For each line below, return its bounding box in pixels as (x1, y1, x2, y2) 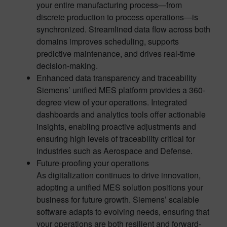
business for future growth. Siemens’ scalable (36, 193, 199, 205)
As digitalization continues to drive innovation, (36, 169, 201, 181)
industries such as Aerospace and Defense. (36, 144, 193, 157)
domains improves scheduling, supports (36, 35, 179, 47)
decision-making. (36, 59, 98, 71)
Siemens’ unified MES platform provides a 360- (36, 84, 205, 96)
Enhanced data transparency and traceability (36, 71, 197, 84)
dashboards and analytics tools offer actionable (36, 108, 206, 120)
